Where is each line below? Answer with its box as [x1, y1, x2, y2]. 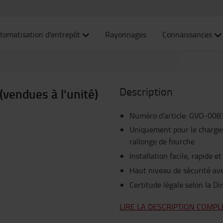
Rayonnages [105, 29, 147, 40]
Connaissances [162, 29, 213, 40]
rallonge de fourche [129, 136, 195, 147]
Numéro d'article [129, 110, 186, 121]
